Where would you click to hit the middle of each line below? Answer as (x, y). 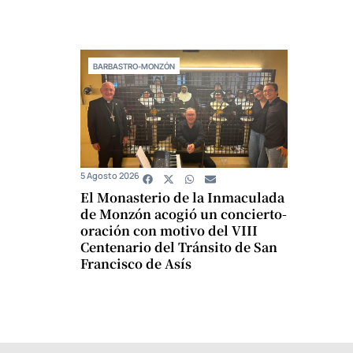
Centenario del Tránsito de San (179, 247)
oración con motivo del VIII (169, 231)
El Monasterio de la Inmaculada (182, 198)
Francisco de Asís (136, 264)
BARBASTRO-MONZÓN (134, 67)
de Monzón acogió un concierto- (184, 214)
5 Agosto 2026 (110, 176)
